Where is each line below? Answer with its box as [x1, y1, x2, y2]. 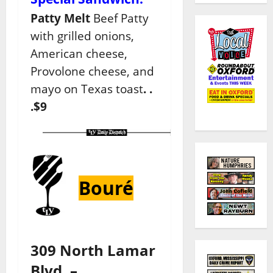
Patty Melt [30, 10, 90, 26]
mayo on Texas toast [30, 81, 143, 97]
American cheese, [30, 46, 127, 62]
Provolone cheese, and [30, 63, 154, 79]
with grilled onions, [30, 28, 134, 44]
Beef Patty [90, 10, 149, 26]
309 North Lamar [30, 240, 155, 261]
